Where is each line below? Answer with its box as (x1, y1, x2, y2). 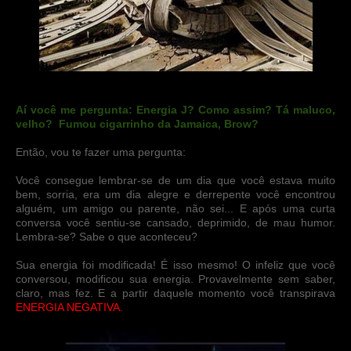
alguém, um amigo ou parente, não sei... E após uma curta (16, 202, 335, 215)
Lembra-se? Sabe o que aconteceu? (16, 230, 201, 243)
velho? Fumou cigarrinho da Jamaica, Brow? (16, 118, 259, 130)
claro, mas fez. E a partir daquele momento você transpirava (16, 287, 335, 299)
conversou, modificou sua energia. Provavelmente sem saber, (16, 273, 335, 285)
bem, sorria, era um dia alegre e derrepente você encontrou (16, 188, 335, 201)
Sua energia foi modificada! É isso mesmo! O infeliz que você (16, 259, 335, 271)
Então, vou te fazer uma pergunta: (16, 146, 186, 158)
